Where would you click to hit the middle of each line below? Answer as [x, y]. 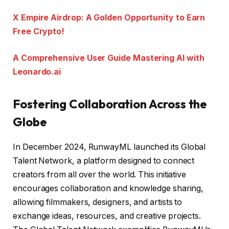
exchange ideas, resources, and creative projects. [107, 216]
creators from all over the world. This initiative [100, 175]
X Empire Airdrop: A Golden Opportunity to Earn [109, 18]
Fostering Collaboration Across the [110, 104]
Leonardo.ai [37, 72]
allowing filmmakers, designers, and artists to [98, 202]
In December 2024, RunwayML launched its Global [109, 147]
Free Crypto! [39, 32]
